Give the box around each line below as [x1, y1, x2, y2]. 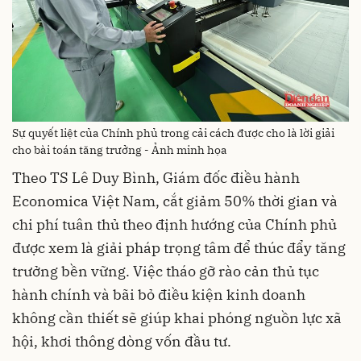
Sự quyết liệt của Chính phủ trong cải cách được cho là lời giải [12, 125, 334, 140]
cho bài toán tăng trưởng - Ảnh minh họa [12, 142, 227, 157]
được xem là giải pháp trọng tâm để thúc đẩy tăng [12, 238, 346, 257]
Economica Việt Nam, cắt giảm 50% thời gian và [12, 191, 338, 210]
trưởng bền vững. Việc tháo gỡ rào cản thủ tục [12, 261, 319, 280]
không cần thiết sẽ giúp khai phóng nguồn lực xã [12, 308, 342, 327]
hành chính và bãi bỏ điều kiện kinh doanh [12, 284, 305, 304]
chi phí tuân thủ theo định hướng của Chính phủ [12, 214, 337, 234]
